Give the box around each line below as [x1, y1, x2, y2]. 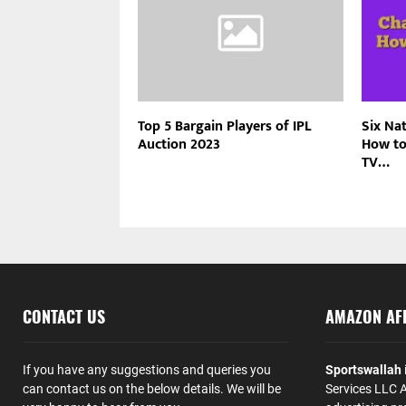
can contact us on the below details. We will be [23, 382, 281, 397]
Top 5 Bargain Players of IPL [138, 114, 311, 140]
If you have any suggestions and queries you [23, 362, 271, 378]
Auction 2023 [138, 132, 220, 158]
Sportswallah [324, 362, 401, 378]
